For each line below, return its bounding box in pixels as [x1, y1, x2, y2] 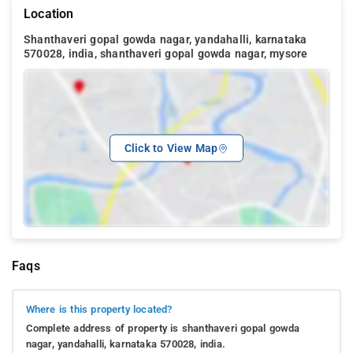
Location [24, 6, 74, 21]
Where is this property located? [25, 303, 173, 316]
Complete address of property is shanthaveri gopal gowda [25, 322, 300, 335]
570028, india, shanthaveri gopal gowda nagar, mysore [24, 46, 308, 61]
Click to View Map [124, 141, 218, 155]
